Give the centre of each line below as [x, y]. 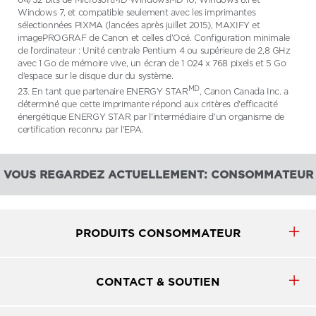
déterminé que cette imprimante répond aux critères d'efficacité [148, 104]
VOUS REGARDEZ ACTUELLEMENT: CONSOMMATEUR [158, 174]
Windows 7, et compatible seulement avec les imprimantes [137, 12]
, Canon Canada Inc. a [244, 91]
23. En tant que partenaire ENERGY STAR [103, 91]
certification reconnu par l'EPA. [80, 129]
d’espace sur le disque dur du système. [96, 76]
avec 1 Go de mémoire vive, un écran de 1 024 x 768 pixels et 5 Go [152, 63]
